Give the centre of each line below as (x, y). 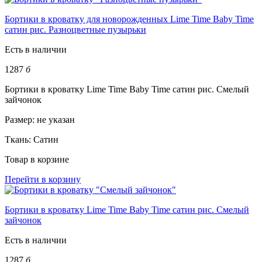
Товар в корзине (37, 159)
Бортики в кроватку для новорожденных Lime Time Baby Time (129, 19)
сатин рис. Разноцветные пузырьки (75, 29)
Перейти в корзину (43, 179)
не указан (56, 119)
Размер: (21, 119)
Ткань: (19, 139)
